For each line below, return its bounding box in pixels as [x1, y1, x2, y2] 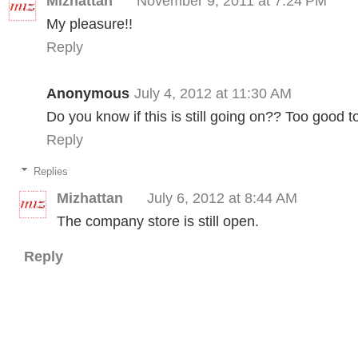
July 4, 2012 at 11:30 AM [134, 85, 292, 101]
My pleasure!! [46, 15, 133, 32]
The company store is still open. [57, 213, 259, 229]
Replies [33, 165, 68, 177]
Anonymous [46, 85, 129, 101]
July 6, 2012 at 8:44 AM [147, 190, 297, 206]
